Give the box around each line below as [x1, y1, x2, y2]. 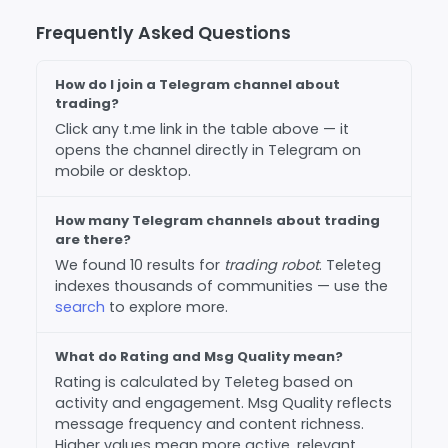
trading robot [224, 255, 319, 275]
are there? [55, 230, 131, 249]
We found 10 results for [55, 255, 224, 275]
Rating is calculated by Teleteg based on [55, 372, 353, 392]
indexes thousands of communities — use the [55, 276, 388, 296]
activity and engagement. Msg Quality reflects [55, 393, 392, 413]
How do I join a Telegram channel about [55, 75, 340, 94]
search [55, 297, 105, 317]
